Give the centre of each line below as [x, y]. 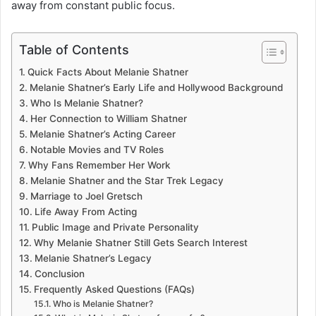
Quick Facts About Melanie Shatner [108, 72]
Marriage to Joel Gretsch [86, 196]
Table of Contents [74, 50]
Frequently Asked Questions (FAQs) [114, 290]
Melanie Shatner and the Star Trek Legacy [127, 181]
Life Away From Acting [85, 212]
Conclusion [59, 274]
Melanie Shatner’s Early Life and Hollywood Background [156, 88]
